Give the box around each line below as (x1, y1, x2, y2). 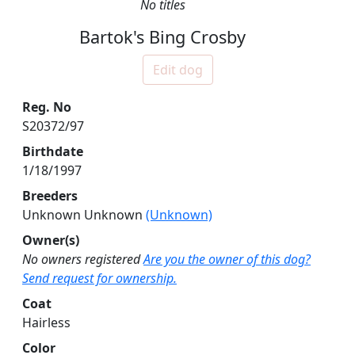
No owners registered (22, 250, 140, 269)
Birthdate (22, 143, 83, 161)
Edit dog (152, 61, 203, 79)
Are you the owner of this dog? (143, 250, 311, 269)
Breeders (22, 187, 78, 205)
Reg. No (22, 98, 71, 116)
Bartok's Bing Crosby (79, 25, 246, 49)
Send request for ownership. (22, 269, 177, 288)
